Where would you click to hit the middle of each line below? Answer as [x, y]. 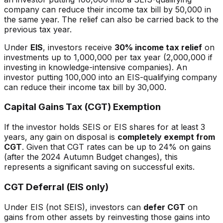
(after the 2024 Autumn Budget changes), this [91, 157]
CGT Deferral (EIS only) [56, 187]
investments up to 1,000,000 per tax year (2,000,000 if [108, 57]
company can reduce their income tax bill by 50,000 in [108, 9]
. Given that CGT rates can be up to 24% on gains [116, 147]
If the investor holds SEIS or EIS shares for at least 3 [105, 127]
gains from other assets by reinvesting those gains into [107, 217]
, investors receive [77, 47]
